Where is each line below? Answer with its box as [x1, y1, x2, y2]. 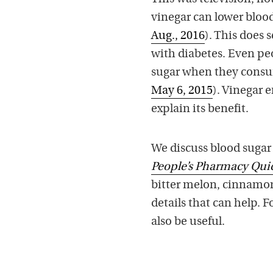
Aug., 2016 [151, 30, 205, 42]
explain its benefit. [151, 103, 249, 115]
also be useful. [151, 216, 225, 228]
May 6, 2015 [151, 85, 213, 97]
